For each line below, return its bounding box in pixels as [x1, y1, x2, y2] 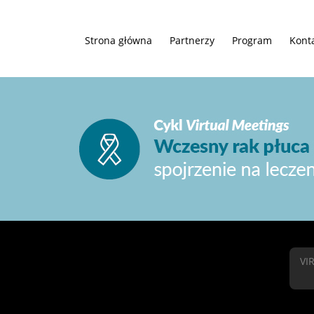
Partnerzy [170, 33, 214, 47]
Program [232, 33, 272, 47]
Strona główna [85, 33, 152, 47]
